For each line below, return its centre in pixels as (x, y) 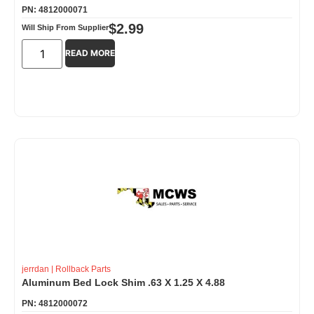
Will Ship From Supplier (65, 27)
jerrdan (35, 269)
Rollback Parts (83, 269)
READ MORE (90, 53)
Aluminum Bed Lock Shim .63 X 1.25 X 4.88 (123, 282)
